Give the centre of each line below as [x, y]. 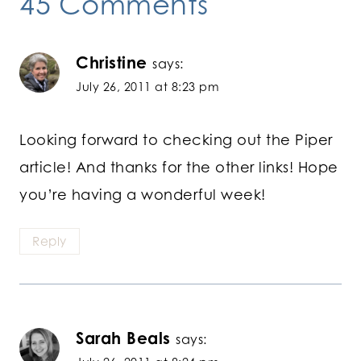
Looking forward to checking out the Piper [176, 140]
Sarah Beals [123, 338]
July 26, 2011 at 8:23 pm [147, 87]
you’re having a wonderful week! [143, 195]
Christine [112, 63]
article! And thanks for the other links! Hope [179, 167]
